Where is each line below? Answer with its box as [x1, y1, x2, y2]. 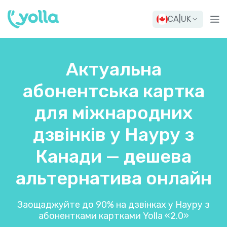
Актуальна [65, 58, 162, 80]
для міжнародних [34, 102, 193, 124]
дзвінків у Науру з [33, 124, 194, 145]
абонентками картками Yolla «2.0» [38, 210, 189, 221]
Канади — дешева [35, 145, 192, 167]
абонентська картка [22, 80, 205, 102]
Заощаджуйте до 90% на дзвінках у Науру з [17, 199, 210, 210]
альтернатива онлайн [15, 167, 212, 189]
